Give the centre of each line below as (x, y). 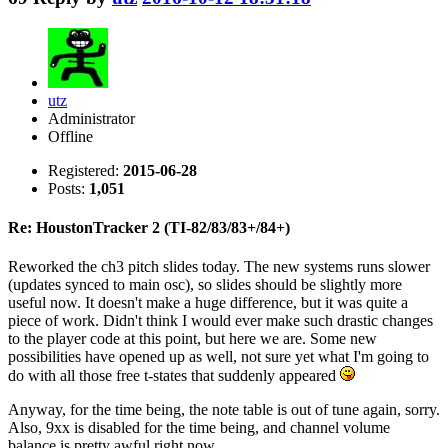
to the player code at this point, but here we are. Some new (192, 339)
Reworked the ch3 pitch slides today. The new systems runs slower (219, 267)
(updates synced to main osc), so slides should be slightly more (205, 285)
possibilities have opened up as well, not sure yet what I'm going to (218, 357)
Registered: (85, 170)
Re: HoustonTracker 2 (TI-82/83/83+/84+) (149, 228)
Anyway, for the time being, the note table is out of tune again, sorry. (224, 410)
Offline (70, 136)
